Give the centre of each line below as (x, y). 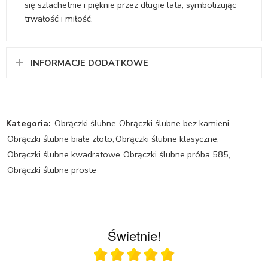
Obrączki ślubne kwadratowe (64, 154)
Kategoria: (28, 123)
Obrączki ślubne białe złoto (60, 138)
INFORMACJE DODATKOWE (89, 63)
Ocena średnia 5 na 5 (181, 258)
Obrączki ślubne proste (52, 170)
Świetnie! (134, 235)
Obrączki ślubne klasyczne (166, 138)
